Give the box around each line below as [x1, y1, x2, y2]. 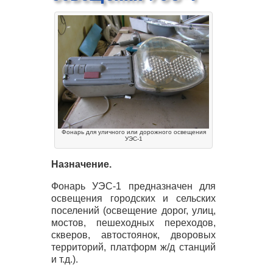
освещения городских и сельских [51, 193, 216, 204]
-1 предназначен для [113, 181, 216, 192]
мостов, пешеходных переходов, [51, 218, 216, 229]
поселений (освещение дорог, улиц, [51, 205, 216, 216]
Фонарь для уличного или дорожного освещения [61, 129, 206, 136]
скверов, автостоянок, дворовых [51, 230, 216, 241]
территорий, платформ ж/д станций [51, 242, 216, 253]
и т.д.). [51, 254, 78, 265]
